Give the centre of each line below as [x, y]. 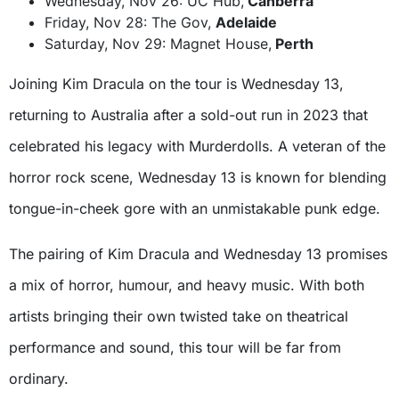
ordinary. [39, 378]
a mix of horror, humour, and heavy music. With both [187, 285]
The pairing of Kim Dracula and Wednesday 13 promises [198, 253]
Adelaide [246, 22]
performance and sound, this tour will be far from [175, 347]
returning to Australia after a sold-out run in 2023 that [188, 114]
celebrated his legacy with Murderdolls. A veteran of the [197, 146]
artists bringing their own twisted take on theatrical [179, 316]
